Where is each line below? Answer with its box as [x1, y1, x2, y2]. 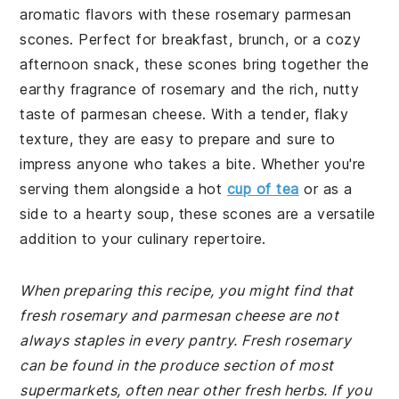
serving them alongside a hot [20, 180, 227, 198]
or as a [298, 180, 353, 198]
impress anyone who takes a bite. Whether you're [20, 155, 366, 173]
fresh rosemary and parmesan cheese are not [20, 306, 339, 324]
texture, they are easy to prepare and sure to [20, 130, 336, 148]
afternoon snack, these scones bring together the [20, 55, 370, 73]
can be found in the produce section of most [20, 356, 334, 374]
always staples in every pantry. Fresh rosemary [20, 331, 352, 349]
